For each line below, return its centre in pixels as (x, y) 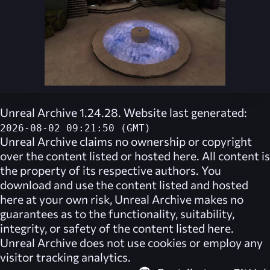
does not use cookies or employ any (170, 243)
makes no (218, 199)
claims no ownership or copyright (165, 141)
